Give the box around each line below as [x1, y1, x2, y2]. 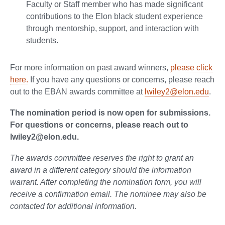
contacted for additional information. [10, 201, 137, 210]
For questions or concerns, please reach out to [10, 120, 188, 129]
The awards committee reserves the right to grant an [10, 153, 194, 162]
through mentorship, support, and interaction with [26, 24, 199, 33]
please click [170, 63, 212, 72]
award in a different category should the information [10, 165, 191, 174]
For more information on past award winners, [10, 63, 170, 72]
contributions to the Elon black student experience [26, 12, 203, 21]
